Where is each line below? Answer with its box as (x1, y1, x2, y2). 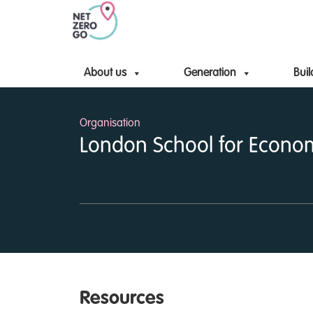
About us (84, 68, 126, 79)
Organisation (80, 118, 140, 129)
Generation (184, 68, 236, 79)
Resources (80, 289, 164, 308)
